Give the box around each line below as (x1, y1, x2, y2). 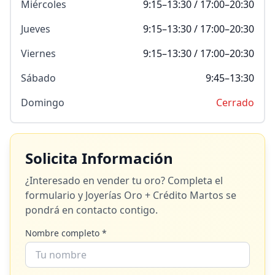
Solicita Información (25, 148, 173, 168)
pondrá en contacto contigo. (25, 203, 158, 217)
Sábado (21, 71, 56, 85)
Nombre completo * (25, 227, 107, 239)
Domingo (21, 96, 64, 109)
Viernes (21, 47, 56, 60)
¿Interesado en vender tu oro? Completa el (25, 174, 223, 187)
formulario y (25, 188, 85, 202)
